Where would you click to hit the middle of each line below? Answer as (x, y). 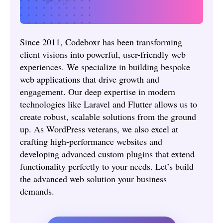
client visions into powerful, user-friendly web (103, 54)
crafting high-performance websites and (91, 141)
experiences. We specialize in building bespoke (105, 66)
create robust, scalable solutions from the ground (108, 116)
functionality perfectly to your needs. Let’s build (107, 166)
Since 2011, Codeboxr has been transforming (101, 42)
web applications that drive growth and (90, 79)
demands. (37, 191)
